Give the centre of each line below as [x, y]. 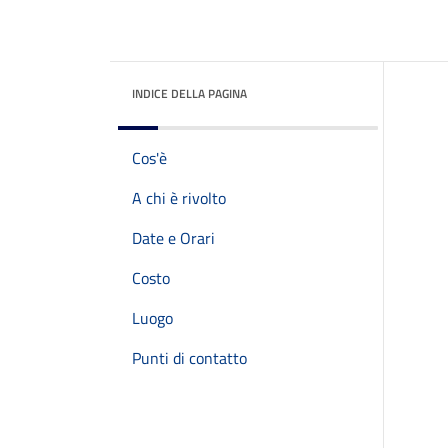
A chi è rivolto [179, 198]
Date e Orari [173, 238]
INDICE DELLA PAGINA [189, 93]
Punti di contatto [189, 358]
